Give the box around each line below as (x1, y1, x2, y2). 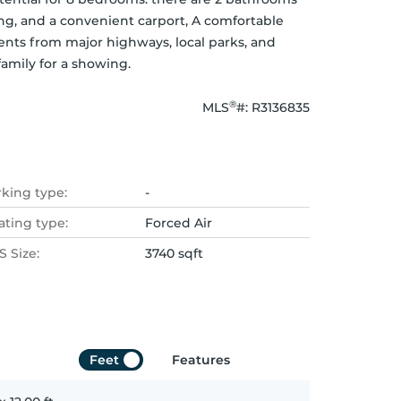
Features (172, 352, 230, 368)
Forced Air (145, 215, 212, 231)
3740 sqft (145, 245, 203, 261)
